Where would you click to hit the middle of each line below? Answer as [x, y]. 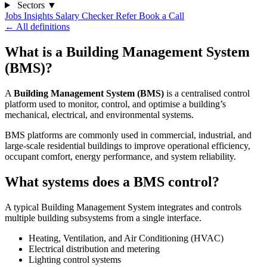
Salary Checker [86, 16]
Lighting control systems [75, 259]
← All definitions [37, 27]
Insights [40, 16]
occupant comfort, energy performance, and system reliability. [120, 156]
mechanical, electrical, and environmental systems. [99, 114]
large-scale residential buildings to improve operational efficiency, [128, 145]
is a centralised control [207, 93]
